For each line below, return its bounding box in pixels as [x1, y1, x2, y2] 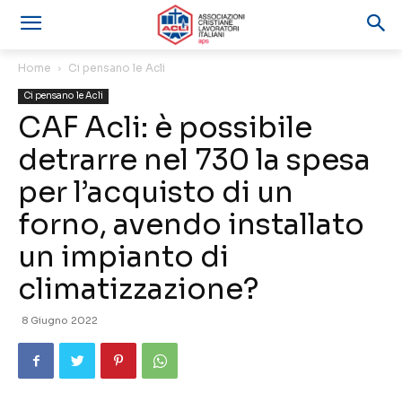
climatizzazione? [18, 271, 259, 307]
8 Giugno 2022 [22, 314, 98, 327]
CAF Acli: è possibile [18, 109, 312, 145]
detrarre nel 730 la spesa [18, 142, 371, 178]
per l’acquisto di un [18, 174, 293, 210]
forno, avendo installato [18, 206, 364, 242]
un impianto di [18, 239, 229, 275]
